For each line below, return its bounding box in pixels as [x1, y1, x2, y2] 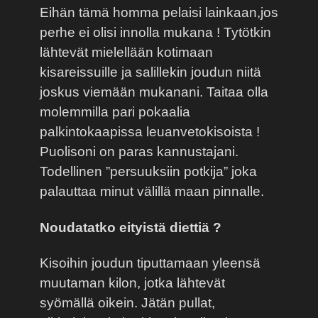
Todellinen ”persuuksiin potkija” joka [40, 163, 257, 179]
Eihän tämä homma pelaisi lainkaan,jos [40, 4, 278, 20]
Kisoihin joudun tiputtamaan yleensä [40, 256, 261, 271]
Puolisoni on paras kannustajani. [40, 143, 238, 159]
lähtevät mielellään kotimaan [40, 44, 213, 60]
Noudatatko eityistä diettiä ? [40, 219, 221, 235]
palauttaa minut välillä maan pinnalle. [40, 183, 264, 199]
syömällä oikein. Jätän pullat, [40, 295, 215, 311]
